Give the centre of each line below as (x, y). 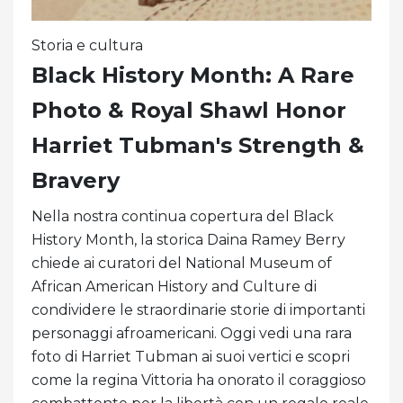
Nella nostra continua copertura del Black (183, 216)
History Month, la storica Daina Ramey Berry (188, 239)
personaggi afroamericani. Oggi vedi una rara (192, 333)
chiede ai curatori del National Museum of (182, 263)
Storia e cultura (87, 45)
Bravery (76, 180)
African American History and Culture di (174, 286)
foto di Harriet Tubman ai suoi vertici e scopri (191, 356)
